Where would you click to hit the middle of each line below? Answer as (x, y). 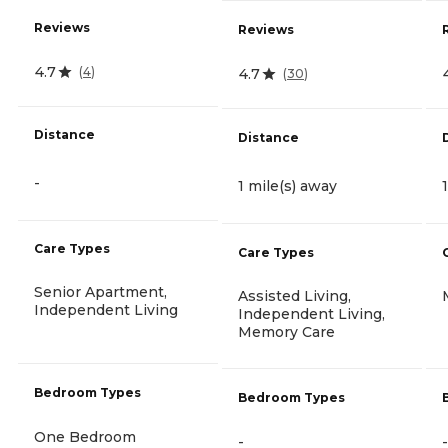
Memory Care (286, 332)
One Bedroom (85, 436)
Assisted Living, (294, 296)
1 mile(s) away (287, 185)
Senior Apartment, (100, 291)
